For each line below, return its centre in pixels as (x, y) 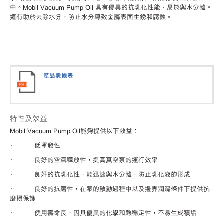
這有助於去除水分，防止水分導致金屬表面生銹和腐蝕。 (91, 16)
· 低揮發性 (35, 145)
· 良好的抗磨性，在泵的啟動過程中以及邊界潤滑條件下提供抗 (110, 189)
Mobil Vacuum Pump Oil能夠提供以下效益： (74, 131)
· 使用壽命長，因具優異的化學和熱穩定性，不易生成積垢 (103, 213)
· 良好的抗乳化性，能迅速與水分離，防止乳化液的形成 (100, 174)
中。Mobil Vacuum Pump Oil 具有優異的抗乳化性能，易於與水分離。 (111, 7)
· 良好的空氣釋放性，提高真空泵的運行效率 (84, 160)
